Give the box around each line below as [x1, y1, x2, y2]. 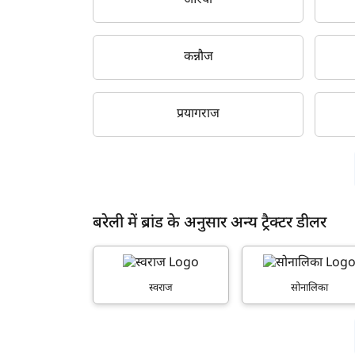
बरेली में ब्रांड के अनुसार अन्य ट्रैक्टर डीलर [93, 212, 326, 234]
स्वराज [149, 281, 174, 295]
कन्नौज [183, 48, 213, 66]
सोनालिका [291, 281, 329, 295]
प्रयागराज [177, 105, 220, 123]
